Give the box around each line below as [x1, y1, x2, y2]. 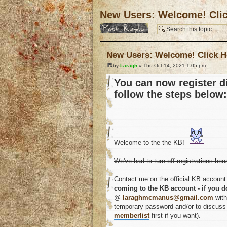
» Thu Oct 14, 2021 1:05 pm [137, 63, 206, 69]
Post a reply [100, 23, 131, 29]
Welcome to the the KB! [114, 139, 186, 147]
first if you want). [149, 212, 201, 220]
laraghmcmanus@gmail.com [123, 194, 213, 202]
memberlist [114, 212, 149, 220]
